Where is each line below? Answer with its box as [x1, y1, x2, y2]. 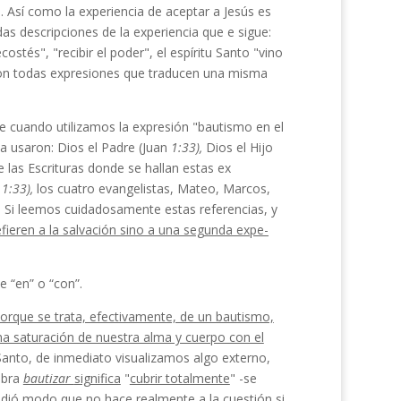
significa [73, 370, 121, 387]
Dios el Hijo [205, 139, 273, 156]
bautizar [22, 370, 74, 387]
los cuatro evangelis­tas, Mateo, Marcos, [36, 180, 270, 197]
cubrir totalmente [129, 370, 230, 387]
